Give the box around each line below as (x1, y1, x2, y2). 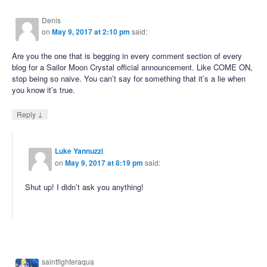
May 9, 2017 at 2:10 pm (52, 26, 131, 38)
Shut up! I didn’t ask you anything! (25, 181, 144, 193)
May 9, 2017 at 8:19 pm (65, 157, 144, 168)
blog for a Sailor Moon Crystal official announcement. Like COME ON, (12, 61, 253, 73)
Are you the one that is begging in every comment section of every (12, 50, 243, 62)
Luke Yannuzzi (55, 145, 104, 156)
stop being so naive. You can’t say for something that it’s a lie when (12, 73, 246, 85)
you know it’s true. (12, 84, 76, 96)
